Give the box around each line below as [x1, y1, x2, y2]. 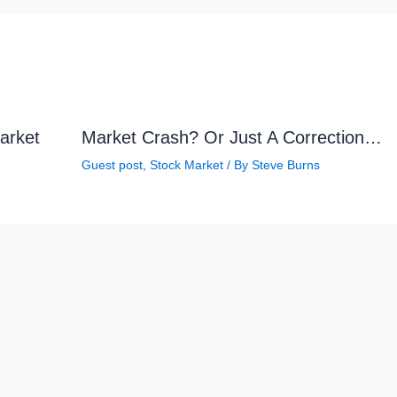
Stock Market [149, 157, 223, 172]
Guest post [81, 157, 143, 172]
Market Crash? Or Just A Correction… [81, 127, 382, 147]
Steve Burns [251, 157, 320, 172]
